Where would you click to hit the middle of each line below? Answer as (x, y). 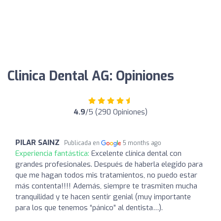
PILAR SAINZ (37, 142)
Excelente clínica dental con (136, 153)
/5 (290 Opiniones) (116, 112)
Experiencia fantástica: (53, 153)
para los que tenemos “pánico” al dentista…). (89, 207)
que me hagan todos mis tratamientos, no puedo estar (106, 175)
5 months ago (142, 143)
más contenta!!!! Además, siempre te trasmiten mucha (106, 186)
